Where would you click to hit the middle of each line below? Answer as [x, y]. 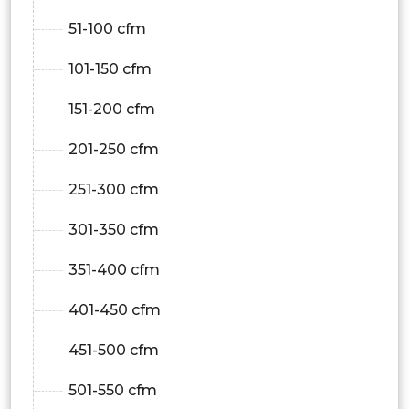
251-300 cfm [114, 189]
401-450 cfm [115, 309]
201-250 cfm [114, 149]
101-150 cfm [110, 68]
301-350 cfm [114, 229]
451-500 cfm [114, 350]
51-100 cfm [107, 28]
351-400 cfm [114, 269]
